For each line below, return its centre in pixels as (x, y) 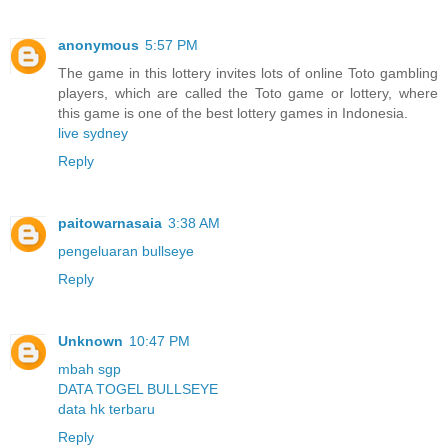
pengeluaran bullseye (126, 250)
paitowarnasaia (110, 222)
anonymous (98, 44)
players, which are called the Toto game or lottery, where (248, 92)
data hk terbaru (106, 408)
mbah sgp (89, 368)
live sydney (93, 132)
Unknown (90, 340)
